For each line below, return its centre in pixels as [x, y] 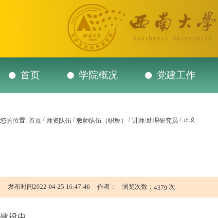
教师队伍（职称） [102, 120]
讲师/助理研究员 [155, 120]
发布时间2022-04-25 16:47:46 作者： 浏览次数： [81, 186]
